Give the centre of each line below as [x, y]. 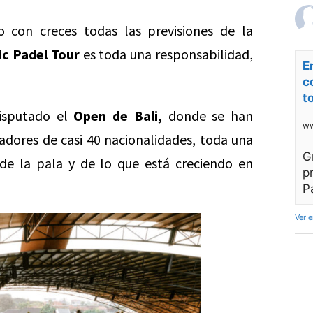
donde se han [208, 116]
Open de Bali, [118, 116]
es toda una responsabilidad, [166, 54]
